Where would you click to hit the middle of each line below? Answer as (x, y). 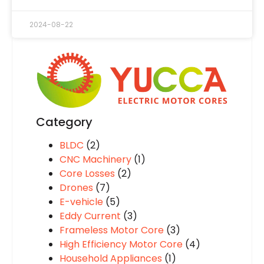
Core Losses (87, 174)
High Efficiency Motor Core (121, 245)
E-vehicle (81, 202)
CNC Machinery (95, 160)
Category (64, 122)
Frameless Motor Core (112, 230)
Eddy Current (90, 216)
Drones (76, 188)
